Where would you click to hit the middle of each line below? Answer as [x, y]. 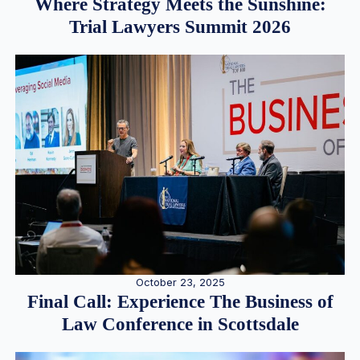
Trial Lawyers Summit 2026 [180, 27]
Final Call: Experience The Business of [180, 301]
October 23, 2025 [180, 282]
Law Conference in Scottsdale [180, 324]
